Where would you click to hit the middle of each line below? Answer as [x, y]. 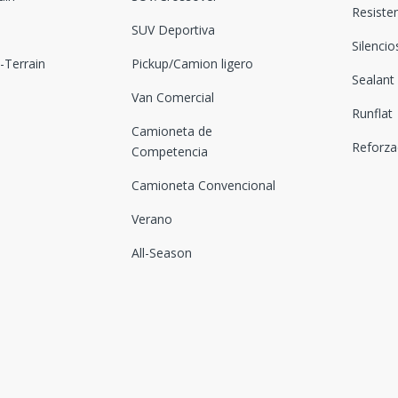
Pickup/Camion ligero [192, 64]
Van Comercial [172, 98]
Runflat [373, 114]
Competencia [169, 152]
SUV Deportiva [173, 30]
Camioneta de [171, 131]
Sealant [374, 80]
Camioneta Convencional [203, 186]
